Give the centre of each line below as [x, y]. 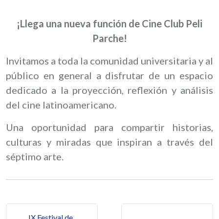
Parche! [109, 38]
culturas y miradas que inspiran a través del [109, 142]
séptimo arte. [35, 157]
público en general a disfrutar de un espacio [109, 76]
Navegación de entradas [73, 210]
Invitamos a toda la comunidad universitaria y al [109, 61]
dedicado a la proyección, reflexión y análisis [109, 90]
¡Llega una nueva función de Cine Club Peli [109, 24]
